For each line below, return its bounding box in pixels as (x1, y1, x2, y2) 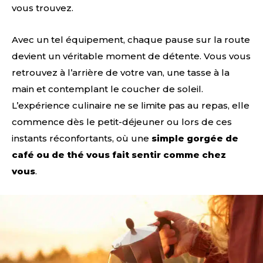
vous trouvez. (12, 2, 73, 14)
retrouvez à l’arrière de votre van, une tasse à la (12, 66, 230, 78)
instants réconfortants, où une (12, 132, 151, 144)
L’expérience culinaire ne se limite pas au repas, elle (12, 99, 249, 111)
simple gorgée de (151, 132, 238, 144)
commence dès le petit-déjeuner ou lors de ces (12, 116, 232, 127)
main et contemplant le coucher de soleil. (12, 83, 203, 95)
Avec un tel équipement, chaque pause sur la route (12, 33, 250, 45)
